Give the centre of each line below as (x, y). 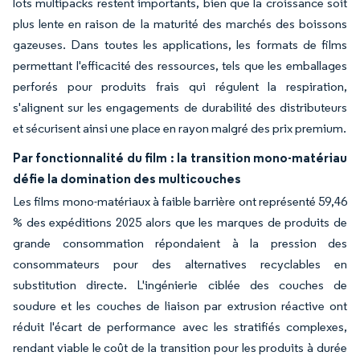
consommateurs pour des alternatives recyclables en (180, 264)
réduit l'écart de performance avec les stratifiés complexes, (180, 326)
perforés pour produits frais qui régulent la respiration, (180, 86)
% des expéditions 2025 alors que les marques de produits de (180, 222)
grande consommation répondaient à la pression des (180, 243)
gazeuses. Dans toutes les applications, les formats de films (180, 44)
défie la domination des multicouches (127, 178)
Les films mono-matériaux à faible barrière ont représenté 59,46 (180, 201)
